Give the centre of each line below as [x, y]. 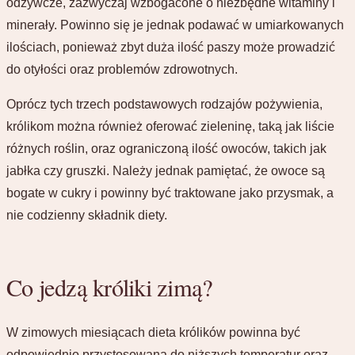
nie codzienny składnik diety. [87, 215]
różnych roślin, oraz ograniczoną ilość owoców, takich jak [166, 148]
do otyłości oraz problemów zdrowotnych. [122, 69]
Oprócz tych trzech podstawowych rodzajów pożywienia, [164, 104]
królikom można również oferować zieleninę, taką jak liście [170, 126]
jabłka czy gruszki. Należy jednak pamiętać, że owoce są [166, 170]
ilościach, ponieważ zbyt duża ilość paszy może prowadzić [171, 47]
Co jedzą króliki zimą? [110, 288]
